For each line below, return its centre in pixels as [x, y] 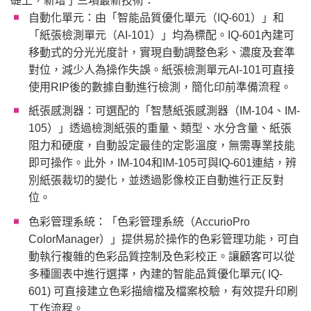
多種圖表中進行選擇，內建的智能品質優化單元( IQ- [155, 274]
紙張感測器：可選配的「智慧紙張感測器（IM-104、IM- [164, 111]
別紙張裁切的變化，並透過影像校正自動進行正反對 [156, 180]
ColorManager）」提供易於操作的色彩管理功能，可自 [163, 239]
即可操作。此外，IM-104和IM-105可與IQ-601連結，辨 [162, 163]
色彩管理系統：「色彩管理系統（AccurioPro [139, 221]
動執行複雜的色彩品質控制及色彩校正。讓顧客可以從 [161, 256]
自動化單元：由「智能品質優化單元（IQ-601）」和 [156, 17]
